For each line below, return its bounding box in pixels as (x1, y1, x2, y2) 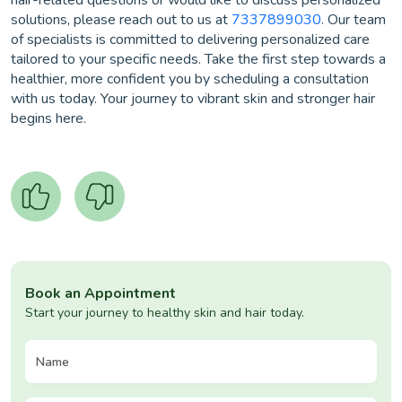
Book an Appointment (25, 284, 176, 304)
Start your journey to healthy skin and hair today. (25, 304, 304, 322)
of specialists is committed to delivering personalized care (11, 30, 370, 50)
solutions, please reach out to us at (11, 10, 232, 31)
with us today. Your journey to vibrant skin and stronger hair (11, 89, 375, 109)
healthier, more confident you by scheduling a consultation (11, 69, 369, 90)
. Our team (321, 10, 386, 31)
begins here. (11, 109, 86, 129)
